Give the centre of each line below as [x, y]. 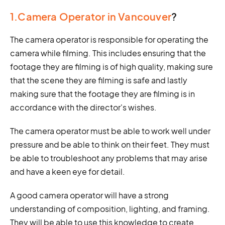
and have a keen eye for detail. [68, 171]
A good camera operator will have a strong [89, 195]
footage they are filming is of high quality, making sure [111, 66]
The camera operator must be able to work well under [110, 131]
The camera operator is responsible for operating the [109, 39]
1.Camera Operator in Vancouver [91, 16]
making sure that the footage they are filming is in [102, 93]
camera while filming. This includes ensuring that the [108, 53]
